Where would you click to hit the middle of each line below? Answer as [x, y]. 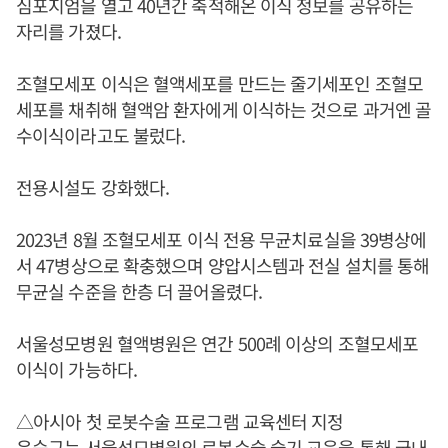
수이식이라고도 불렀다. [101, 135]
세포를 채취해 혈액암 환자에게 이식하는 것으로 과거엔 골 [224, 109]
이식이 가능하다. [76, 369]
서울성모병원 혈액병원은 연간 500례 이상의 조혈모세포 [217, 343]
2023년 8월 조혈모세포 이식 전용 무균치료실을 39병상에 [221, 239]
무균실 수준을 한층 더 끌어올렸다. [139, 291]
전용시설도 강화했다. [93, 187]
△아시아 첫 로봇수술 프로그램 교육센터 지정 [180, 421]
